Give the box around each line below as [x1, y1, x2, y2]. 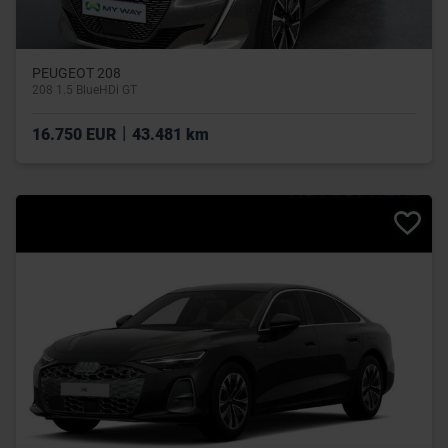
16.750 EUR [32, 125, 120, 145]
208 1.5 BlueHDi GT [32, 83, 137, 98]
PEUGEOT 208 [32, 65, 121, 82]
